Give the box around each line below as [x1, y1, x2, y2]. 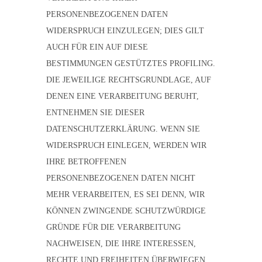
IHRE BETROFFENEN [46, 157, 126, 166]
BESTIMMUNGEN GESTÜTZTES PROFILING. [46, 59, 215, 68]
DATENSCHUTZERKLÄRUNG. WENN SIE [46, 125, 200, 133]
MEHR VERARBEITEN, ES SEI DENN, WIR [46, 190, 205, 199]
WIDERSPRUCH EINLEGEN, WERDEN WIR [46, 141, 206, 150]
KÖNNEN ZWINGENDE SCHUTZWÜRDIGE [46, 206, 206, 215]
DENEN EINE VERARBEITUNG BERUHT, [46, 92, 199, 101]
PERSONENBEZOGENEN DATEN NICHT [46, 174, 195, 182]
